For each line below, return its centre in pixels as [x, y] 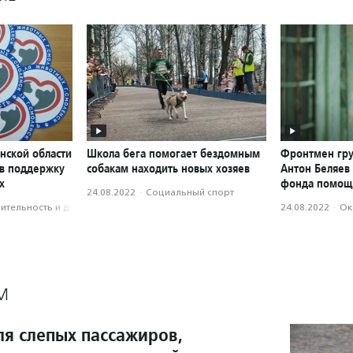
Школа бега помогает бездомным [173, 154]
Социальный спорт [190, 193]
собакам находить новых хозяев [168, 169]
